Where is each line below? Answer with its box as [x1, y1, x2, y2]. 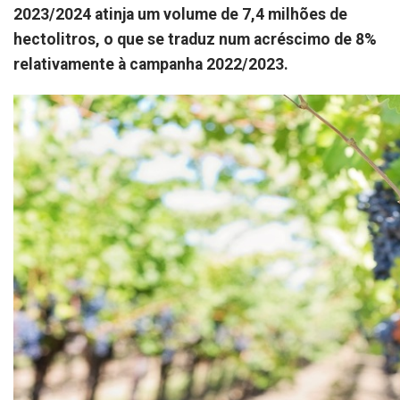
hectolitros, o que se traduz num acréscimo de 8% [13, 30, 377, 49]
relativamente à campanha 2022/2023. [13, 55, 288, 74]
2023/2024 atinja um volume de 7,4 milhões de [13, 5, 347, 24]
